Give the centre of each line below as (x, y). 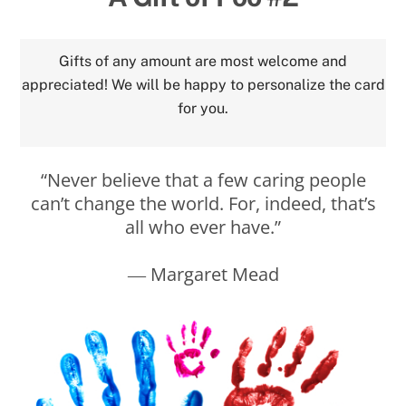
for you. (203, 109)
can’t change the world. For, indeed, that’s (203, 204)
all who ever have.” (203, 227)
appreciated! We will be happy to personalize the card (203, 85)
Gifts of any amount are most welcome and (203, 62)
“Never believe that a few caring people (203, 180)
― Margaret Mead (203, 275)
